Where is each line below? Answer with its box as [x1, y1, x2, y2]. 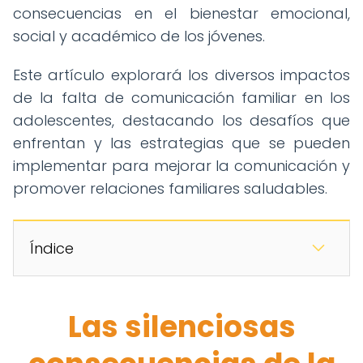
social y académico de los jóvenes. [13, 26, 265, 46]
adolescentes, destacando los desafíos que [13, 110, 350, 130]
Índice [30, 238, 74, 258]
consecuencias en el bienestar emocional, [13, 3, 350, 23]
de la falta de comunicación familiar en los [13, 88, 350, 108]
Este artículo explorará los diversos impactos [13, 65, 350, 85]
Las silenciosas [67, 306, 296, 348]
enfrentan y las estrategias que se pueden [13, 133, 350, 153]
